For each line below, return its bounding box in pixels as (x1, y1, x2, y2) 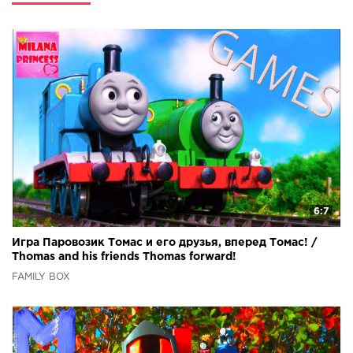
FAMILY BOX (12, 273, 70, 281)
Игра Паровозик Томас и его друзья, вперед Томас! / (12, 238, 317, 247)
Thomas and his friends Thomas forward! (12, 252, 236, 262)
